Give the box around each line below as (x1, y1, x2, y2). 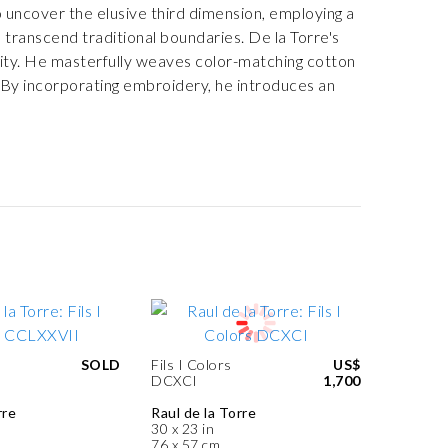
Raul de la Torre (151, 404, 256, 421)
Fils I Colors (151, 356, 232, 373)
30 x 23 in (151, 420, 214, 437)
